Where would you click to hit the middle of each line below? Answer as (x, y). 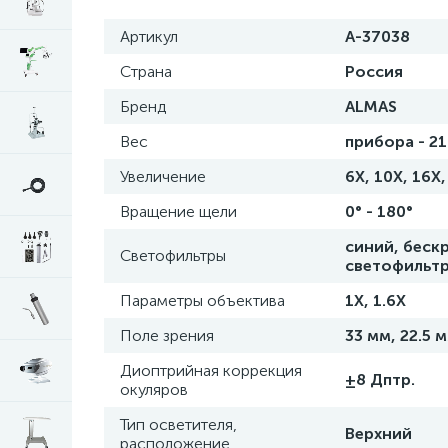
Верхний (378, 433)
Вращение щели (178, 211)
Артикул (149, 36)
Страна (146, 71)
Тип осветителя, (178, 424)
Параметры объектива (202, 300)
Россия (374, 71)
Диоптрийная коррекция (211, 370)
